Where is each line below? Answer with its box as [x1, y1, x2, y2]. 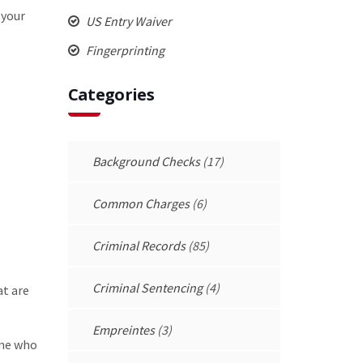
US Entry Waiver [83, 12, 172, 29]
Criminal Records [92, 237, 186, 254]
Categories [67, 83, 155, 105]
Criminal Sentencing [92, 279, 203, 296]
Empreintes [92, 321, 155, 338]
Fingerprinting [83, 41, 164, 58]
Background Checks [92, 152, 200, 169]
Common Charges [92, 194, 190, 211]
